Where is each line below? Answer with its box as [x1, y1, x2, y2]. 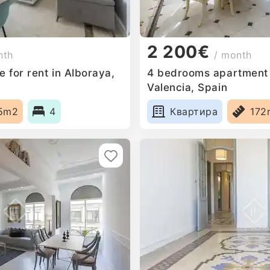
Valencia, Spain [147, 81, 228, 93]
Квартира [170, 105, 218, 118]
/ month [214, 49, 253, 61]
